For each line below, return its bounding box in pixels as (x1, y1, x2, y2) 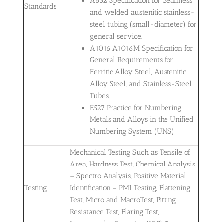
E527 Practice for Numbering (89, 103, 181, 112)
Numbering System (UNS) (89, 127, 174, 136)
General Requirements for (89, 55, 173, 65)
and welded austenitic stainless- (89, 8, 195, 17)
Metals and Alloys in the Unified (89, 115, 194, 124)
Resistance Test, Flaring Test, (69, 207, 159, 216)
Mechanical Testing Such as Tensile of (69, 147, 190, 157)
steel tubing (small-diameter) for (89, 20, 197, 29)
